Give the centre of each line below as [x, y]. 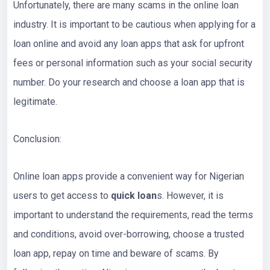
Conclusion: [37, 139]
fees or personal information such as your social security [133, 63]
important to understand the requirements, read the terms [133, 215]
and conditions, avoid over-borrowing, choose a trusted [129, 234]
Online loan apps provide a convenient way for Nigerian [129, 176]
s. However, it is [190, 195]
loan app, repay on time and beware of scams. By [116, 253]
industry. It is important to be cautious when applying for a [134, 24]
